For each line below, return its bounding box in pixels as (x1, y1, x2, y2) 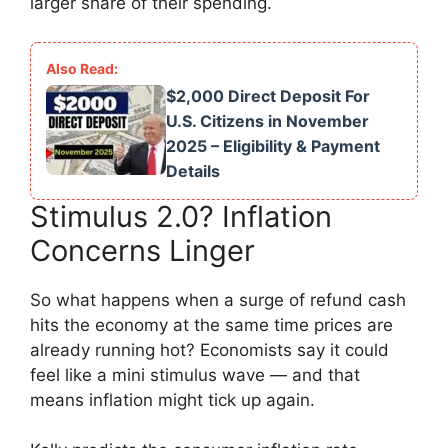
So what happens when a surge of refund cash (30, 289, 406, 310)
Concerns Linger (30, 232, 255, 268)
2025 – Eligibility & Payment (166, 135, 380, 156)
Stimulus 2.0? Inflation (30, 198, 332, 234)
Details (166, 160, 220, 181)
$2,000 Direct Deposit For (166, 85, 370, 106)
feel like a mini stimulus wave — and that (30, 364, 360, 385)
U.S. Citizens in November (166, 110, 369, 131)
